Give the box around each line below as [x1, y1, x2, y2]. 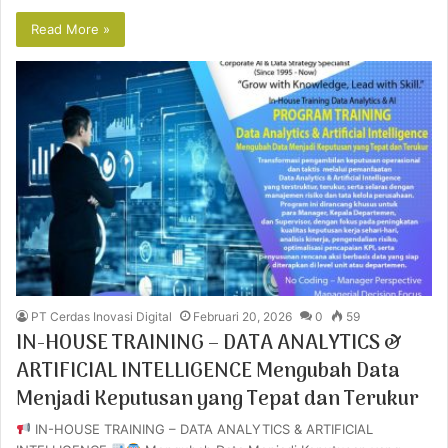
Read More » [31, 21, 110, 38]
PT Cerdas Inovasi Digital [31, 308, 172, 324]
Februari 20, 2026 [193, 308, 292, 324]
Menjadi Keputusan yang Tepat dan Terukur [16, 383, 419, 416]
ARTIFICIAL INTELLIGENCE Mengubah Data [16, 355, 400, 388]
